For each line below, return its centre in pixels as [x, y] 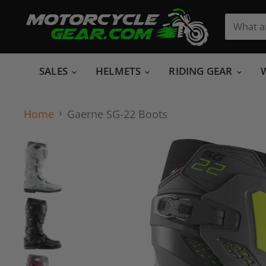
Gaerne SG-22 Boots [117, 114]
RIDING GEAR [202, 71]
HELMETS [120, 71]
